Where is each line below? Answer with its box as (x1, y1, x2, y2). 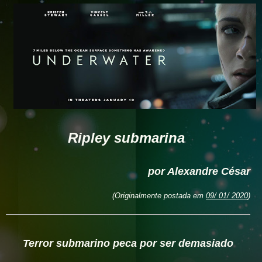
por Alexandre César (148, 165, 250, 177)
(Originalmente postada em (112, 191, 206, 200)
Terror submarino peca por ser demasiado (23, 237, 233, 249)
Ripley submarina (67, 129, 189, 146)
